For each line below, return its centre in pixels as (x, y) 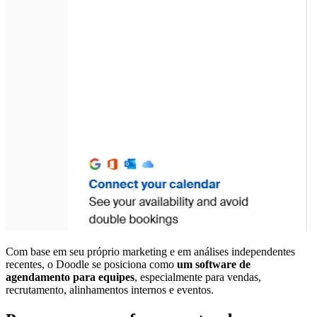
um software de (214, 265)
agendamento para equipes (70, 277)
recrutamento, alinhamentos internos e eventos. (110, 290)
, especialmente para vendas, (198, 277)
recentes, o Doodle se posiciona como (91, 265)
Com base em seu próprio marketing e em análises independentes (150, 252)
